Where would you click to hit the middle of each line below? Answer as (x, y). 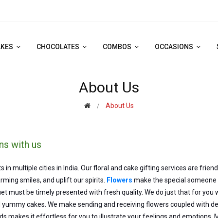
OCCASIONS (174, 47)
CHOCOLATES (58, 47)
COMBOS (118, 47)
